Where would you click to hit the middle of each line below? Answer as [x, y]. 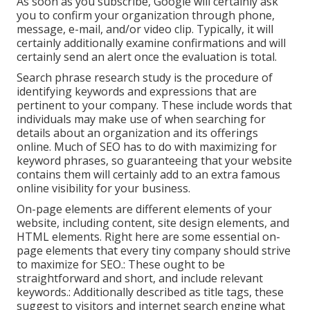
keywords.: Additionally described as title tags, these [150, 292]
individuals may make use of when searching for [141, 119]
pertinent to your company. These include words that [154, 106]
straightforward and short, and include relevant [140, 279]
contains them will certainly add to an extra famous [148, 175]
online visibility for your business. [103, 189]
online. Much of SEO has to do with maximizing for [147, 147]
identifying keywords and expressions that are [137, 92]
